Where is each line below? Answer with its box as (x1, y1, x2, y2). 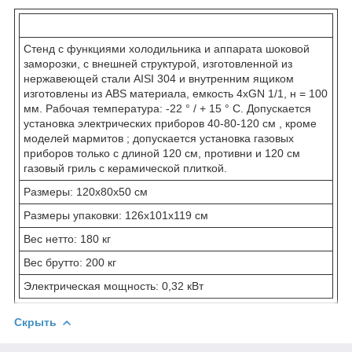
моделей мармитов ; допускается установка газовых (24, 131, 294, 145)
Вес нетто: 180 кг (24, 232, 111, 245)
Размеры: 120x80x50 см (24, 185, 148, 198)
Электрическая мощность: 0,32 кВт (24, 279, 203, 292)
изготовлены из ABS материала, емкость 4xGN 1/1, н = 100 (24, 86, 328, 100)
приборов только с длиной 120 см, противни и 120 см (24, 146, 300, 159)
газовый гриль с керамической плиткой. (24, 161, 227, 174)
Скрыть (14, 315, 57, 328)
